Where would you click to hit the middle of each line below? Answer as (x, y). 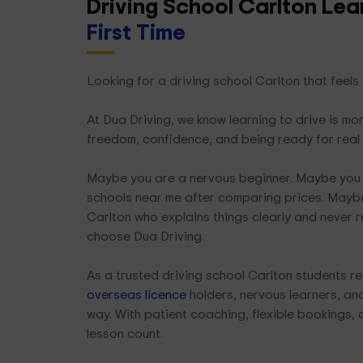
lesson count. (124, 333)
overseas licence (136, 294)
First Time (136, 32)
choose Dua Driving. (145, 236)
